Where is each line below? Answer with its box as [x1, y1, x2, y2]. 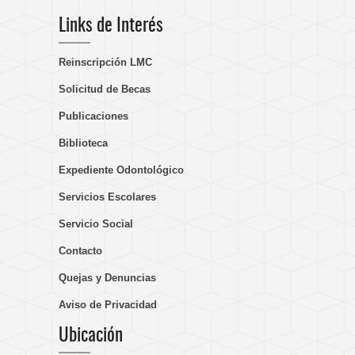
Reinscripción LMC [59, 56, 152, 68]
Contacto [59, 245, 102, 257]
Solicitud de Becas [59, 83, 151, 95]
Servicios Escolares [59, 191, 156, 203]
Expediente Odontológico [59, 164, 184, 176]
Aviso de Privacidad [59, 299, 157, 311]
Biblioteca [59, 137, 108, 149]
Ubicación [59, 327, 123, 345]
